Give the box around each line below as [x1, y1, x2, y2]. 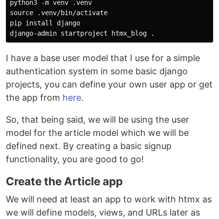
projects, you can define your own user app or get [6, 79, 213, 90]
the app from [6, 92, 63, 103]
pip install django [10, 19, 80, 27]
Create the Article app [6, 175, 123, 188]
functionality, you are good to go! [6, 154, 144, 165]
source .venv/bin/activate [10, 9, 108, 17]
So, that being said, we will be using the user [6, 114, 189, 125]
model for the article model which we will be [6, 128, 189, 138]
